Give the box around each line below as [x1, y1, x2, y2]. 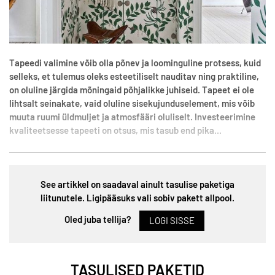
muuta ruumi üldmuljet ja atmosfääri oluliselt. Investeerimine [9, 111, 255, 122]
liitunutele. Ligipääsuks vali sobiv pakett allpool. [41, 192, 234, 203]
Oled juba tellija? [64, 214, 133, 225]
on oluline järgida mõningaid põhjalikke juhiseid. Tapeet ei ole [9, 84, 254, 95]
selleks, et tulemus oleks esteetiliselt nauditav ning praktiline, [9, 71, 259, 82]
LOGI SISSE [149, 215, 195, 226]
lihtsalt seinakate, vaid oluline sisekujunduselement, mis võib [9, 98, 255, 109]
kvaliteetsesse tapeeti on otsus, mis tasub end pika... [9, 125, 222, 136]
